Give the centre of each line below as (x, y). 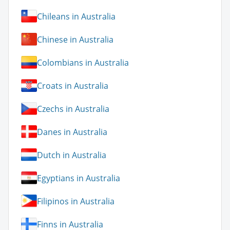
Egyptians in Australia (79, 178)
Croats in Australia (73, 85)
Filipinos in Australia (76, 201)
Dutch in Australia (72, 155)
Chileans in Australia (76, 16)
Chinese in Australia (75, 39)
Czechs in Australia (73, 109)
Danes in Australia (72, 132)
